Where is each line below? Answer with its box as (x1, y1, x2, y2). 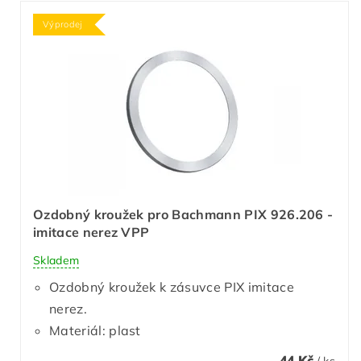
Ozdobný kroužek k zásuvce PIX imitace (49, 278, 294, 295)
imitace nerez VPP (33, 224, 150, 241)
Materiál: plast (49, 322, 141, 338)
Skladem (33, 252, 80, 268)
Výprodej (43, 19, 83, 31)
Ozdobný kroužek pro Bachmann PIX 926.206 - (33, 206, 334, 223)
